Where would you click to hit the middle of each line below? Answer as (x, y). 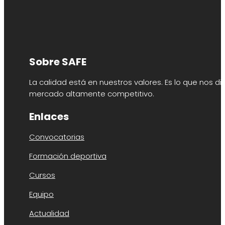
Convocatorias (57, 137)
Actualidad (49, 213)
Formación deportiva (68, 156)
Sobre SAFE (58, 62)
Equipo (41, 194)
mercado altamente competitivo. (92, 94)
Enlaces (49, 117)
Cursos (42, 175)
